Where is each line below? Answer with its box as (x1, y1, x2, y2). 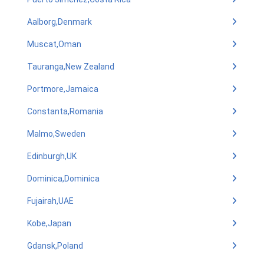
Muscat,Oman (27, 39, 81, 49)
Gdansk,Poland (27, 241, 83, 250)
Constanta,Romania (27, 107, 103, 116)
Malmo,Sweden (27, 129, 85, 138)
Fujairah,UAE (27, 196, 74, 206)
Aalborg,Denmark (27, 17, 92, 27)
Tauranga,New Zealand (27, 62, 114, 71)
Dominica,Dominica (27, 174, 100, 183)
